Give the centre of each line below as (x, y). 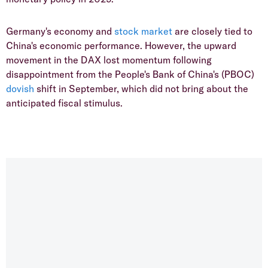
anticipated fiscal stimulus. (64, 103)
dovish (21, 88)
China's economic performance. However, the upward (121, 45)
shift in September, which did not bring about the (142, 88)
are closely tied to (214, 31)
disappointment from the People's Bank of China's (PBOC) (130, 74)
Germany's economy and (60, 31)
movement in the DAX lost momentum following (109, 60)
